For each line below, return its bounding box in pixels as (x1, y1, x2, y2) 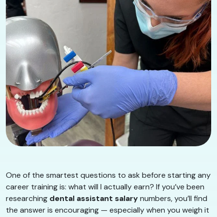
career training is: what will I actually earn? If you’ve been (6, 182, 204, 192)
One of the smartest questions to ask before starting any (6, 170, 211, 181)
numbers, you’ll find (138, 193, 207, 204)
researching (6, 193, 49, 204)
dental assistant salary (49, 193, 138, 204)
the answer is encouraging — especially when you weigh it (6, 205, 209, 216)
